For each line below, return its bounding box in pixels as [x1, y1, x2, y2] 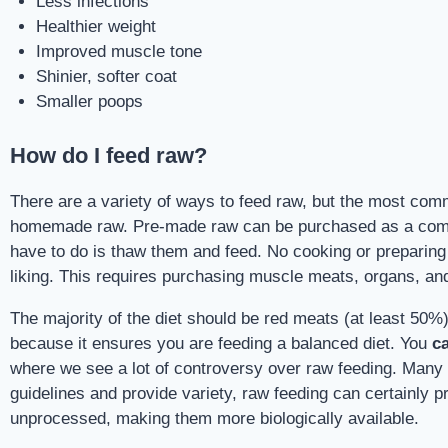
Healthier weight [35, 16, 156, 36]
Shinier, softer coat [35, 66, 177, 86]
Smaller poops [35, 91, 143, 111]
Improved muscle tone [35, 41, 202, 61]
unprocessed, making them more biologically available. [10, 409, 419, 428]
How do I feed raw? [10, 143, 207, 168]
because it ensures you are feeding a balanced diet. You [10, 334, 432, 353]
